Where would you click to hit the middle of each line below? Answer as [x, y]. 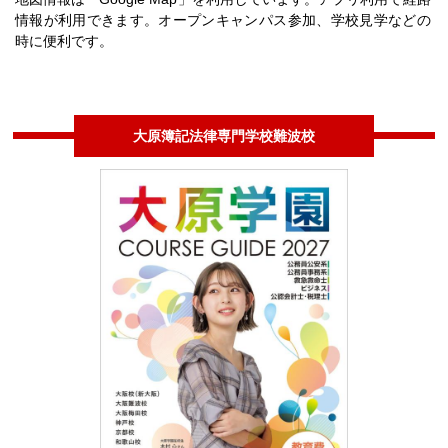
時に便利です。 [64, 41]
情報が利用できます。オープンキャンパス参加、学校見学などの [223, 20]
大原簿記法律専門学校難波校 [223, 136]
